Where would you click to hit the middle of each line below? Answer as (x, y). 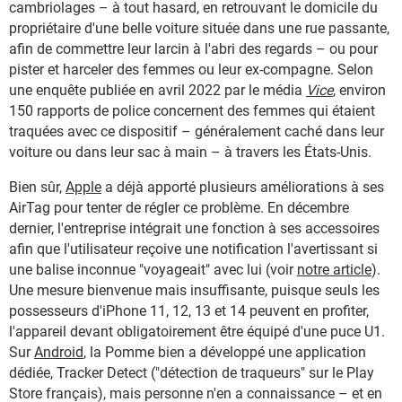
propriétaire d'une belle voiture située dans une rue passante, (199, 29)
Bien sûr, (37, 188)
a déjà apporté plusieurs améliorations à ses (243, 188)
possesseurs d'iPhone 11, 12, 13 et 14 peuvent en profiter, (189, 311)
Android (59, 353)
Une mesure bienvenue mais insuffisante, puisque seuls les (194, 291)
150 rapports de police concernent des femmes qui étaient (192, 111)
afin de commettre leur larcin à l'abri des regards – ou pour (193, 49)
